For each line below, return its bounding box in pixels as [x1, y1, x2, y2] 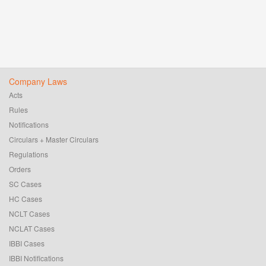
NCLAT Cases [9, 223, 55, 234]
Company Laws [9, 75, 67, 88]
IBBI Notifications [9, 253, 64, 264]
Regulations [9, 149, 48, 160]
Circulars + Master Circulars [9, 134, 99, 145]
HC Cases [9, 194, 42, 204]
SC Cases [9, 179, 42, 189]
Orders [9, 164, 31, 175]
